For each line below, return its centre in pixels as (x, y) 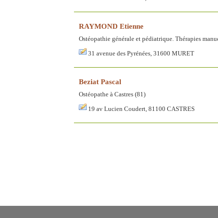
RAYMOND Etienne (111, 26)
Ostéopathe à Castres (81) (112, 94)
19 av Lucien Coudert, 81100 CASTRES (141, 109)
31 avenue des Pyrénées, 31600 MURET (141, 53)
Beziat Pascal (100, 81)
